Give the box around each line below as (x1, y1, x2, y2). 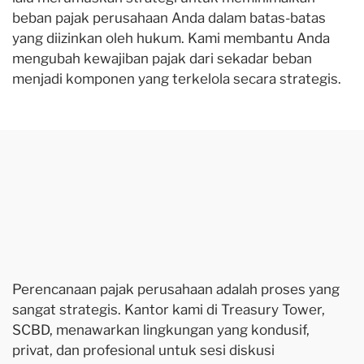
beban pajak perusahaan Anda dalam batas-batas (12, 10, 326, 26)
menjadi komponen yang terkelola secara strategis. (12, 71, 341, 87)
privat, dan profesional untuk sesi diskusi (12, 342, 275, 358)
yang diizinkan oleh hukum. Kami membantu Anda (12, 30, 330, 46)
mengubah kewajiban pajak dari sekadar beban (12, 50, 312, 67)
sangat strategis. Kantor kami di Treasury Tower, (12, 301, 325, 318)
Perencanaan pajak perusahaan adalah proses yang (12, 281, 340, 297)
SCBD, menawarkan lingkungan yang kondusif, (12, 322, 310, 338)
